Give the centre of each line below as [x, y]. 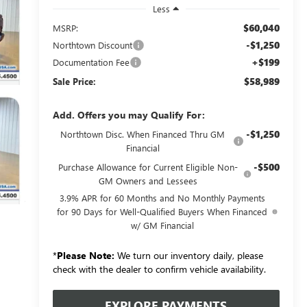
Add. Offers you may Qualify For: [128, 114]
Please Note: [85, 255]
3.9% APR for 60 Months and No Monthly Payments [162, 197]
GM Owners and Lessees [148, 180]
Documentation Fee [91, 62]
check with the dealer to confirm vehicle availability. [159, 269]
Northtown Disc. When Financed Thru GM [143, 134]
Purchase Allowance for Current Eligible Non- [148, 167]
